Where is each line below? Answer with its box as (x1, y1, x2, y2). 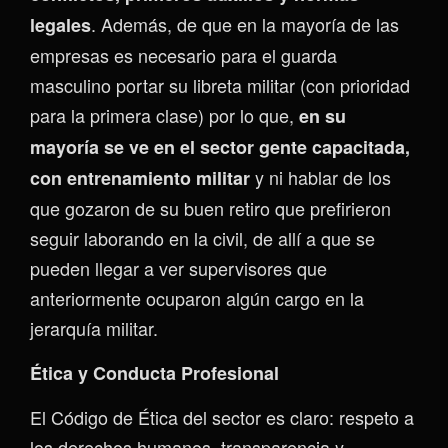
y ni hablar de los (250, 164, 391, 190)
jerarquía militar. (30, 315, 158, 341)
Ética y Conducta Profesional (30, 360, 279, 386)
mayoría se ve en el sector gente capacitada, (30, 134, 410, 160)
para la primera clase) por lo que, (30, 102, 299, 128)
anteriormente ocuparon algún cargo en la (30, 285, 364, 311)
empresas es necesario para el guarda (30, 42, 337, 68)
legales (30, 12, 91, 38)
